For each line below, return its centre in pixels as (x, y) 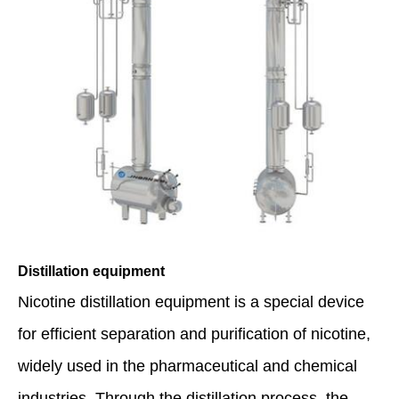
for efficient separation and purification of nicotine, (194, 334)
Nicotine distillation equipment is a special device (191, 301)
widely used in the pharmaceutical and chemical (187, 366)
